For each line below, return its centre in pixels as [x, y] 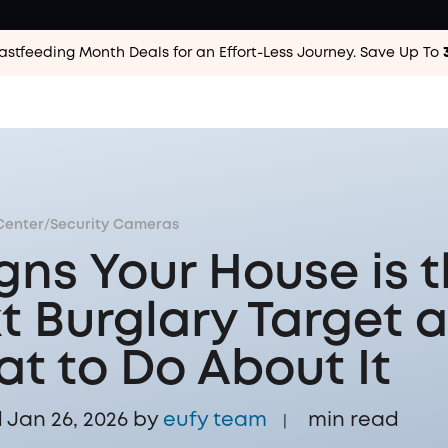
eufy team [215, 420]
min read [353, 420]
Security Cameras [114, 225]
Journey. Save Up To [369, 53]
